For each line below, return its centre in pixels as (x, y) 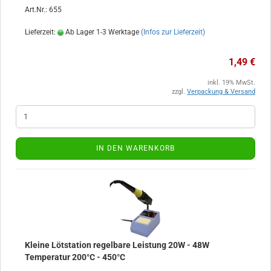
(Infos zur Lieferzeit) (173, 32)
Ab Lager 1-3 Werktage (101, 32)
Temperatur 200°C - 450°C (75, 257)
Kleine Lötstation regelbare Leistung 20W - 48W (117, 245)
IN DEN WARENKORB (135, 148)
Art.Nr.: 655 (43, 9)
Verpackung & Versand (221, 91)
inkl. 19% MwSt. (231, 82)
